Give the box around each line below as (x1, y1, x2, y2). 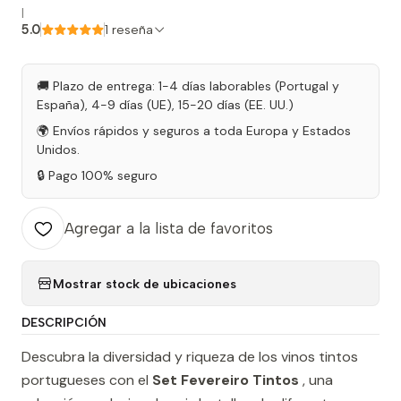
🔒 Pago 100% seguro (37, 167, 158, 184)
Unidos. (37, 141, 80, 158)
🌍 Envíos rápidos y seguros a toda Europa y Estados (37, 123, 351, 140)
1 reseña (112, 21, 153, 38)
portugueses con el (21, 371, 152, 390)
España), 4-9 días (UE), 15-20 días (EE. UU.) (37, 97, 294, 114)
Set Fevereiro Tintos (152, 371, 299, 390)
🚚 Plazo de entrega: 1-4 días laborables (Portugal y (37, 78, 339, 95)
